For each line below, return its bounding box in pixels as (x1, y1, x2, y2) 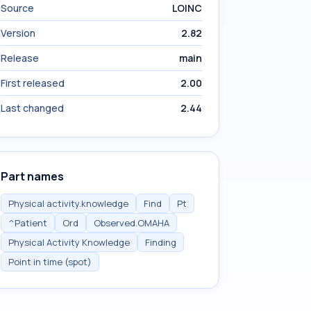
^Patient (8, 217, 47, 229)
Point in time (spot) (8, 255, 92, 268)
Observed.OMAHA (94, 217, 169, 229)
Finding (145, 236, 176, 249)
